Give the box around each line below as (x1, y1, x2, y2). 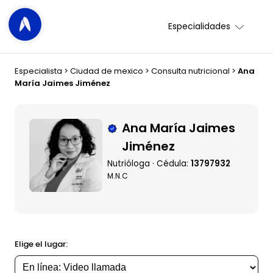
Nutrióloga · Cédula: (107, 158, 191, 169)
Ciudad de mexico (70, 65, 143, 77)
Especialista (15, 65, 62, 77)
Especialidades (168, 20, 231, 32)
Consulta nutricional (151, 65, 230, 77)
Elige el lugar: (15, 238, 68, 250)
